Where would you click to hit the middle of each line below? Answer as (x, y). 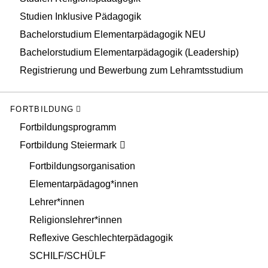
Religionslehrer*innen (76, 220)
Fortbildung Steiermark (68, 145)
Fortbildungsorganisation (82, 166)
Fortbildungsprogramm (68, 127)
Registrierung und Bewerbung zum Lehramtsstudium (131, 71)
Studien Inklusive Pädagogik (80, 17)
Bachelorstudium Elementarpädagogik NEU (113, 35)
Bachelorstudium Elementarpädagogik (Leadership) (129, 53)
